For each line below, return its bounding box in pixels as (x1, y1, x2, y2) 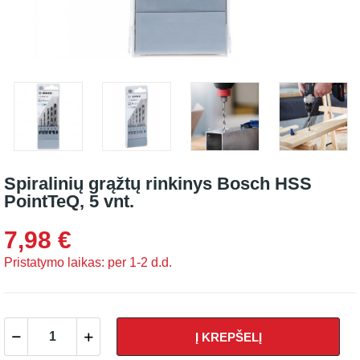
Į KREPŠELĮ (194, 329, 262, 344)
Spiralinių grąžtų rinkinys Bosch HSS (4, 174, 312, 194)
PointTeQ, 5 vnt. (4, 191, 134, 211)
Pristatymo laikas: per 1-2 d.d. (4, 256, 172, 269)
